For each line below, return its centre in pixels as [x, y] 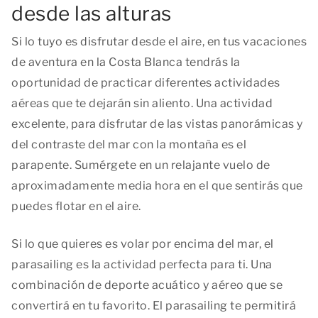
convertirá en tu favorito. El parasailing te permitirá [154, 306]
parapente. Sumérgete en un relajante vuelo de [141, 165]
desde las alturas [92, 14]
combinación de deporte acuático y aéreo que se [147, 285]
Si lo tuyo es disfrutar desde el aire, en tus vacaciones [159, 42]
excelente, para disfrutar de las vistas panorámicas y [157, 124]
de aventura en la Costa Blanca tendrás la [126, 62]
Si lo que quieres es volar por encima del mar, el [143, 244]
